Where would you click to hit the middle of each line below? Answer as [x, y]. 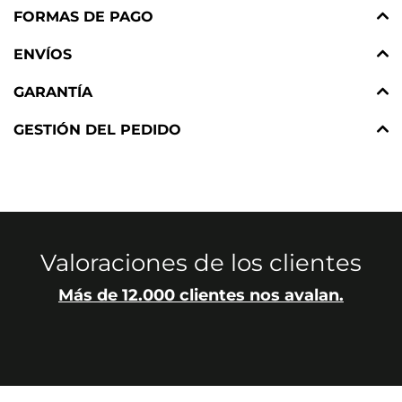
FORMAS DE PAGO [83, 17]
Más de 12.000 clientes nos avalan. [201, 295]
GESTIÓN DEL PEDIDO [97, 130]
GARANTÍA [53, 92]
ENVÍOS [43, 55]
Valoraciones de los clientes [201, 263]
